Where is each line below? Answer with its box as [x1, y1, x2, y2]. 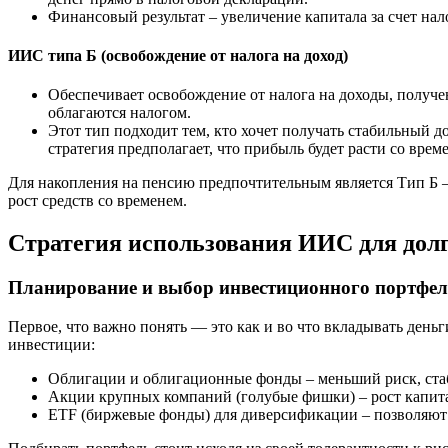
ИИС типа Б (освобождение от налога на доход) [8, 46, 348, 64]
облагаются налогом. [48, 104, 191, 122]
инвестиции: [8, 335, 95, 353]
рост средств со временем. [8, 192, 187, 210]
